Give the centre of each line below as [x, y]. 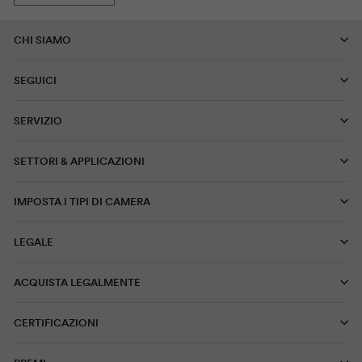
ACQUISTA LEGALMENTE [77, 282]
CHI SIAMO [42, 40]
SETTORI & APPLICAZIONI [79, 161]
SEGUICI [35, 80]
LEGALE [34, 242]
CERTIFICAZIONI [56, 322]
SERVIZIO [38, 120]
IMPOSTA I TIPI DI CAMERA [82, 201]
